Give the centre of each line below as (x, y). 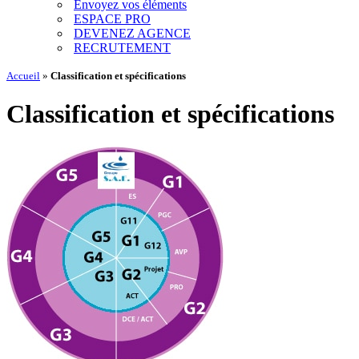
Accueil (23, 76)
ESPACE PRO (112, 19)
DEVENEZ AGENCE (132, 33)
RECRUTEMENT (122, 48)
